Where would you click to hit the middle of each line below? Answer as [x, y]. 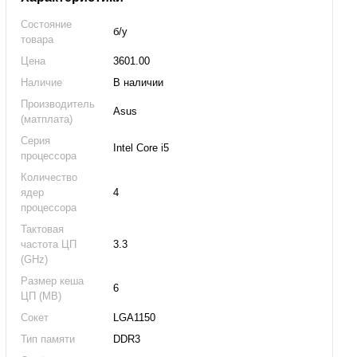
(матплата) [47, 120]
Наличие [42, 83]
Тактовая [43, 229]
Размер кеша [53, 281]
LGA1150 [135, 318]
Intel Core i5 [141, 148]
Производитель [58, 104]
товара [37, 40]
